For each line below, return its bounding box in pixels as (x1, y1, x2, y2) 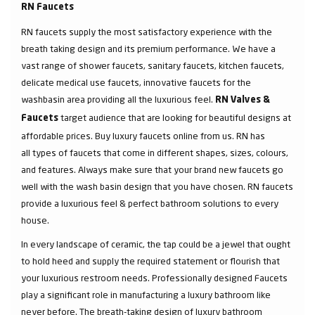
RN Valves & (215, 96, 270, 105)
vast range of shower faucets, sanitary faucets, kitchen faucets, (21, 60, 284, 71)
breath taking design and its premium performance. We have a (21, 43, 276, 54)
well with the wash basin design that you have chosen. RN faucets (21, 181, 293, 192)
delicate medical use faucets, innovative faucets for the (21, 77, 251, 88)
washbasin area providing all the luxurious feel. (21, 94, 215, 105)
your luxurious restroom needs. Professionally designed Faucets (21, 272, 288, 283)
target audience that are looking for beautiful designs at (58, 112, 291, 123)
